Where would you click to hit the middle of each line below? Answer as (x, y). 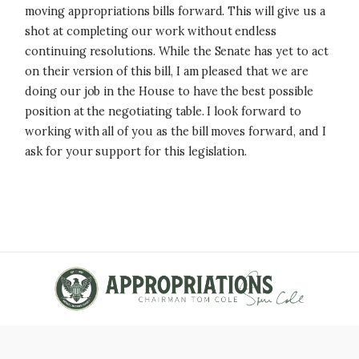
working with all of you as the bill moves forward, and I (175, 131)
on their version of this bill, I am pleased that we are (167, 71)
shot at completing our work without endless (151, 31)
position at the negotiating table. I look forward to (163, 111)
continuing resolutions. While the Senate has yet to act (177, 51)
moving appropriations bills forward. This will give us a (175, 11)
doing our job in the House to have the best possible (169, 91)
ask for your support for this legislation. (136, 151)
